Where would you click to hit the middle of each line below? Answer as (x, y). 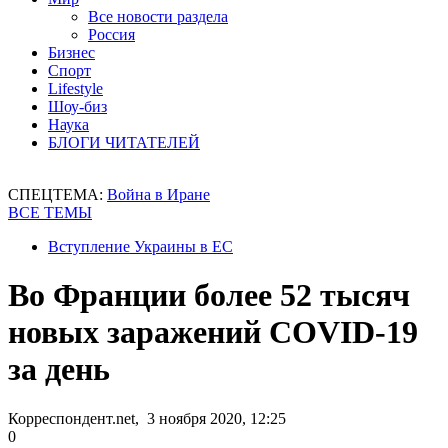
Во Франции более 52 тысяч (209, 295)
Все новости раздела (158, 16)
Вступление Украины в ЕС (140, 246)
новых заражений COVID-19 (213, 332)
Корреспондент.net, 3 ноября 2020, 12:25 (147, 418)
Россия (111, 34)
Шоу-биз (77, 106)
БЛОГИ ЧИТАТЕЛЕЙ (124, 142)
